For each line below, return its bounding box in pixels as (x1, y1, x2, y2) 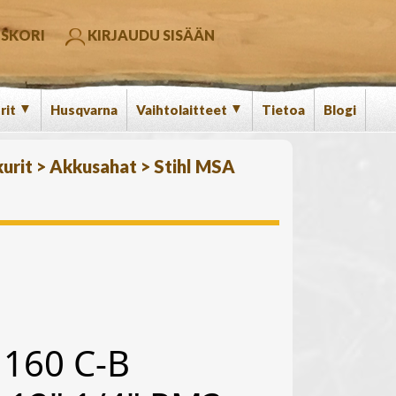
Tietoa (262, 102, 305, 118)
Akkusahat (49, 156, 137, 177)
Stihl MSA (154, 156, 235, 177)
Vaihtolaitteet (136, 102, 230, 118)
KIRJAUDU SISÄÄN (85, 27, 215, 44)
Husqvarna (50, 102, 118, 118)
